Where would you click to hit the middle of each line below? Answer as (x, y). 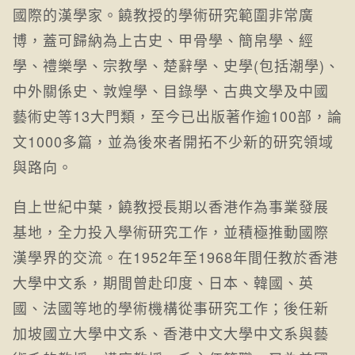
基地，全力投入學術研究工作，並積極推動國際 (171, 232)
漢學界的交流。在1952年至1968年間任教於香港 (176, 257)
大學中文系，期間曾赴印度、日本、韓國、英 (163, 282)
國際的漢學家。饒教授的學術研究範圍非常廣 (163, 15)
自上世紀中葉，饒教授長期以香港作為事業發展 (171, 206)
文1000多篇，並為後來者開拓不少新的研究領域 (173, 141)
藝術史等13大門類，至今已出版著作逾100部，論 (177, 116)
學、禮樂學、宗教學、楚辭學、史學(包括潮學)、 (176, 65)
